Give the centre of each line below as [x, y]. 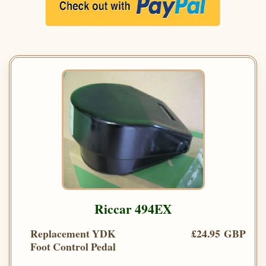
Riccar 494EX [133, 209]
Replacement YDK [73, 234]
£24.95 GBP [218, 234]
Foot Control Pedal [73, 247]
